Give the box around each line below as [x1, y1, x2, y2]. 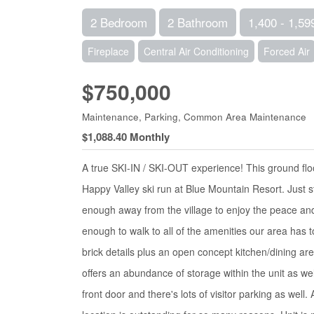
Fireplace [88, 44, 129, 58]
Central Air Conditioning [144, 44, 249, 58]
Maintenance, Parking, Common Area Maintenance [82, 110, 306, 123]
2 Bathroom [168, 13, 228, 31]
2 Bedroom [90, 13, 147, 31]
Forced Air [264, 44, 310, 58]
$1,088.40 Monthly [82, 129, 170, 144]
